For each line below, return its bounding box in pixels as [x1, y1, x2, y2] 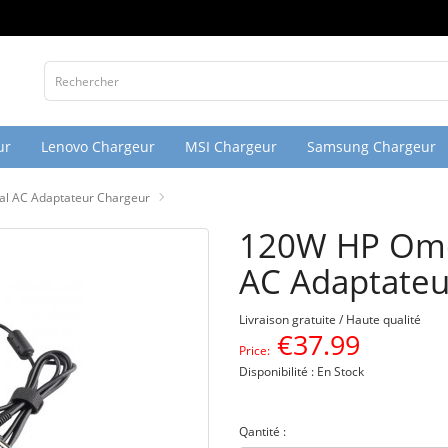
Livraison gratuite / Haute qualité [239, 311, 421, 328]
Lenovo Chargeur [41, 137, 155, 156]
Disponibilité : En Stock [239, 363, 364, 380]
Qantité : [239, 423, 286, 440]
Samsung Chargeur [307, 137, 436, 156]
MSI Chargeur [185, 137, 277, 156]
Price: [239, 342, 270, 359]
